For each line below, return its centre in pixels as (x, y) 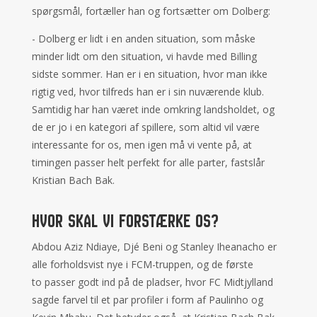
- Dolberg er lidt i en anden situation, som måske (143, 39)
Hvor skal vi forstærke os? (125, 221)
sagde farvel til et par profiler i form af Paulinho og (147, 300)
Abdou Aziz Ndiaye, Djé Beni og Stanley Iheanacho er (154, 247)
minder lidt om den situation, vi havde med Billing (144, 56)
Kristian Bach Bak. (74, 180)
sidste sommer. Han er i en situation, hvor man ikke (149, 74)
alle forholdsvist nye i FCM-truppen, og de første (142, 264)
